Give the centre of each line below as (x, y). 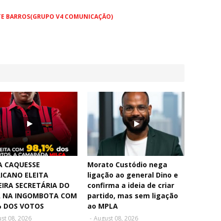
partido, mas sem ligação (133, 196)
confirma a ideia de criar (131, 185)
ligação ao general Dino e (133, 175)
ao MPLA (103, 206)
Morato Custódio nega (128, 165)
